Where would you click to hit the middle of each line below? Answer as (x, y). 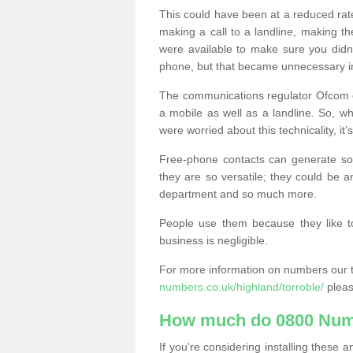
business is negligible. (214, 240)
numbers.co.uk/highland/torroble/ (242, 287)
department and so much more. (238, 194)
